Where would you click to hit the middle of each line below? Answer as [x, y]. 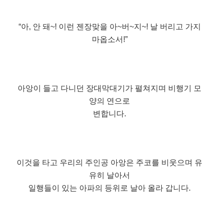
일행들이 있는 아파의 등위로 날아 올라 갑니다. [109, 188]
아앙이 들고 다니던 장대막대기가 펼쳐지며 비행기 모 [109, 88]
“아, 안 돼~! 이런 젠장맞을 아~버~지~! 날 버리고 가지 [109, 26]
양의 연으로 [109, 101]
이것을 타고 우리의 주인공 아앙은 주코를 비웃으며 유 [109, 162]
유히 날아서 [109, 175]
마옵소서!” [109, 39]
